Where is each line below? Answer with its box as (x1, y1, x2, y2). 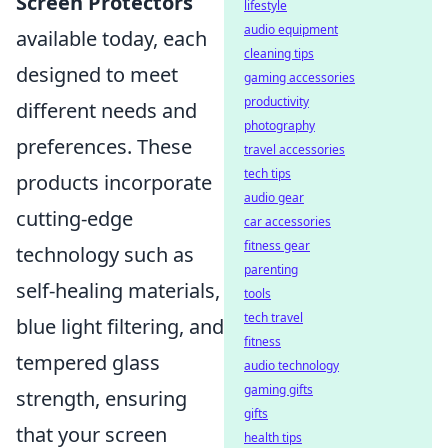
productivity (244, 93, 309, 110)
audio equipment (244, 21, 338, 38)
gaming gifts (244, 381, 313, 398)
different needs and (16, 96, 197, 124)
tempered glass (16, 348, 160, 376)
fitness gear (244, 237, 310, 254)
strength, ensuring (16, 384, 187, 412)
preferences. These (16, 132, 192, 160)
